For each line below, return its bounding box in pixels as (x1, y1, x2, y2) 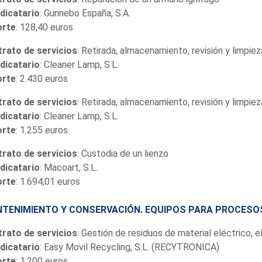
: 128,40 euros (15, 21, 73, 33)
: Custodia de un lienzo (77, 147, 168, 159)
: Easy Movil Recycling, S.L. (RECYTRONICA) (39, 241, 219, 253)
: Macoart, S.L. (39, 161, 98, 173)
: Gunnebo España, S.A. (39, 7, 130, 19)
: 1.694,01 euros (15, 175, 80, 187)
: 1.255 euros (15, 124, 68, 136)
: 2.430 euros (15, 73, 68, 84)
